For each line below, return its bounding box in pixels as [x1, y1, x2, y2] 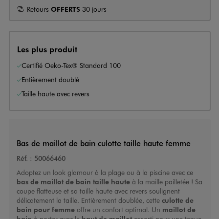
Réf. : [16, 153, 32, 163]
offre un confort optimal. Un [74, 205, 162, 215]
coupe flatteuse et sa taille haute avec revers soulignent [16, 186, 180, 196]
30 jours [80, 4, 107, 14]
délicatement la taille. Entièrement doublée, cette [16, 196, 162, 205]
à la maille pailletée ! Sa [130, 177, 202, 187]
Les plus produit [17, 44, 77, 54]
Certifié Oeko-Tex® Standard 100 [22, 60, 121, 70]
